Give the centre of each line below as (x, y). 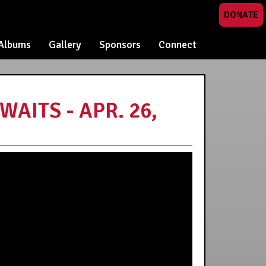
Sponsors (120, 45)
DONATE (241, 15)
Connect (178, 45)
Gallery (65, 45)
